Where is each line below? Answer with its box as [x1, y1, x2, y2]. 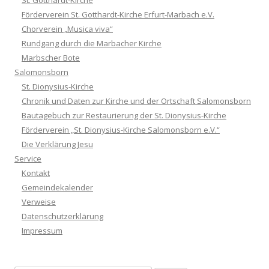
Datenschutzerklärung [22, 211, 103, 222]
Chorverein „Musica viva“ [22, 23, 113, 35]
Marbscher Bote [22, 52, 80, 64]
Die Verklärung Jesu [22, 139, 93, 150]
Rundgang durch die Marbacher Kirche [22, 38, 162, 49]
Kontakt [22, 168, 50, 179]
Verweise [22, 196, 56, 208]
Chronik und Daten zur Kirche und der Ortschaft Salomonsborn [22, 95, 251, 107]
